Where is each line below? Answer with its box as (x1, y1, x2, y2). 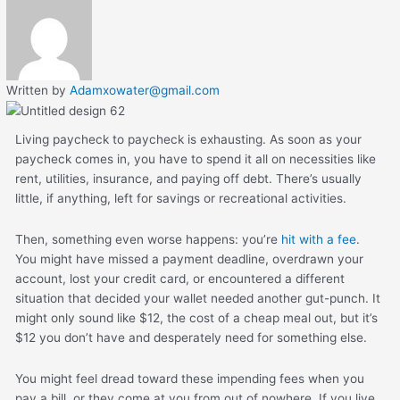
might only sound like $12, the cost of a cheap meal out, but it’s (15, 311, 379, 326)
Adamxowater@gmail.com (70, 83, 221, 98)
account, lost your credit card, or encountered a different (15, 271, 346, 287)
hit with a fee (281, 232, 357, 247)
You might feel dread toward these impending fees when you (15, 371, 365, 387)
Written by (6, 83, 71, 98)
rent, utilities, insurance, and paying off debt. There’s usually (15, 171, 362, 187)
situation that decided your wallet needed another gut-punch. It (15, 291, 381, 306)
